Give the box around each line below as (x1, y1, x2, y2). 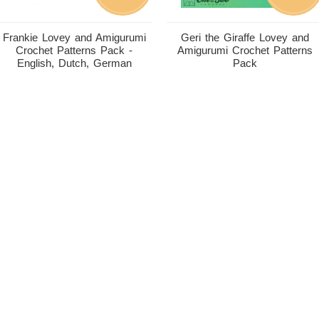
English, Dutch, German (16, 57, 132, 69)
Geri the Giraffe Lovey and (181, 31, 309, 43)
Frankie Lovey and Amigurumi (2, 31, 146, 43)
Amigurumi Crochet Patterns (177, 44, 313, 56)
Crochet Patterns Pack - (16, 44, 132, 56)
